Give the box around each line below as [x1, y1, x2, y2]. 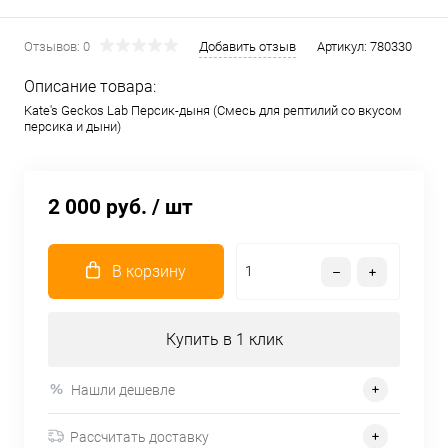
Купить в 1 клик [165, 330, 283, 349]
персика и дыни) [24, 119, 121, 134]
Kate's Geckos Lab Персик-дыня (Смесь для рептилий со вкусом [24, 103, 402, 118]
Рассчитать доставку [70, 428, 209, 445]
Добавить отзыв [199, 39, 296, 54]
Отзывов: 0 [24, 39, 90, 54]
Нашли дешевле [71, 381, 175, 398]
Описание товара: [24, 77, 156, 96]
